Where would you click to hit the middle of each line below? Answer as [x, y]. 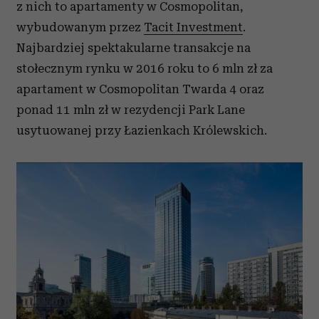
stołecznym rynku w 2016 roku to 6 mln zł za [145, 68]
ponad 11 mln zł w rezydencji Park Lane [131, 110]
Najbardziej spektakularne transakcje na [134, 48]
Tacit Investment [193, 27]
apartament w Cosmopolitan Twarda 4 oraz [140, 89]
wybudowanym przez [80, 27]
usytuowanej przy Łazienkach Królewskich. [142, 130]
